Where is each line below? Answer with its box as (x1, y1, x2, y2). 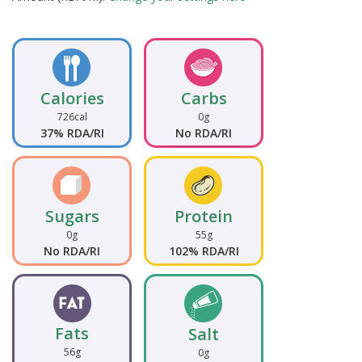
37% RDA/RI (40, 125, 104, 141)
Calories (40, 87, 104, 110)
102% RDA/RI (168, 243, 239, 259)
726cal (57, 110, 87, 124)
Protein (175, 205, 233, 228)
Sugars (44, 205, 99, 228)
